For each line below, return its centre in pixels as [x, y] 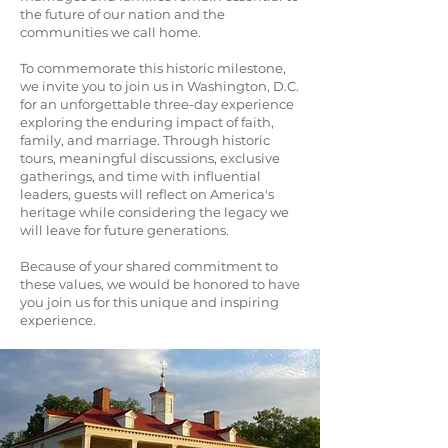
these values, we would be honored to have [160, 284]
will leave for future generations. [124, 230]
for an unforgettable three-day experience [157, 104]
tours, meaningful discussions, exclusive [150, 158]
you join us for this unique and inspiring [149, 302]
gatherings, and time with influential [140, 176]
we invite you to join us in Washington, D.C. [159, 86]
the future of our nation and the [122, 14]
